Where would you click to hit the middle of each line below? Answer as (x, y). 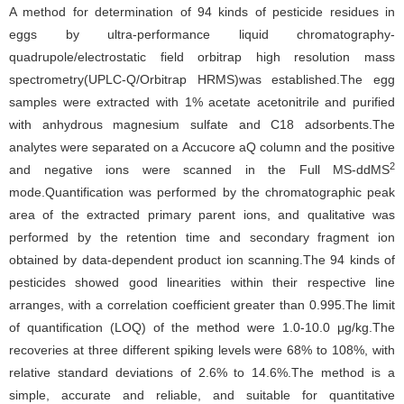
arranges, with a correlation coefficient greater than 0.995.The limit (202, 305)
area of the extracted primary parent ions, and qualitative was (202, 215)
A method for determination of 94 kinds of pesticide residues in (202, 12)
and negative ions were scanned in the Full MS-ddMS (199, 170)
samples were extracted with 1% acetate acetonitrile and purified (202, 102)
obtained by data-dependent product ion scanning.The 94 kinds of (202, 260)
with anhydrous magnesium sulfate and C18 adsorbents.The (202, 124)
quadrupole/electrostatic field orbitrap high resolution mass (202, 57)
